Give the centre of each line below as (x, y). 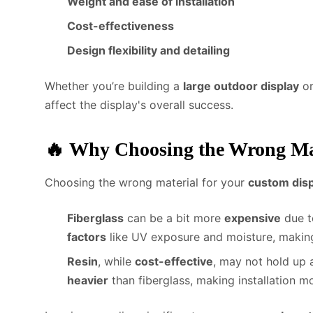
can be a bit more (174, 218)
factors (87, 236)
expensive (253, 218)
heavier (88, 280)
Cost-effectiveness (121, 26)
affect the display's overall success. (139, 104)
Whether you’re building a (114, 86)
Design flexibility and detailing (148, 50)
